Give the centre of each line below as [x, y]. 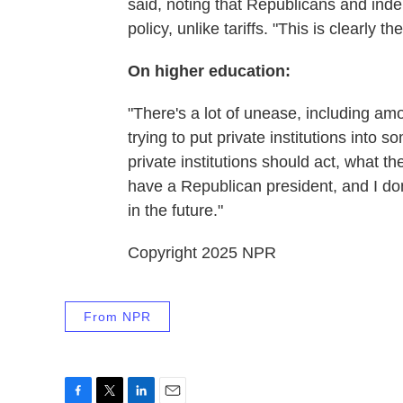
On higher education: [209, 71]
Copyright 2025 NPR [202, 253]
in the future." [175, 210]
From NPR [117, 317]
